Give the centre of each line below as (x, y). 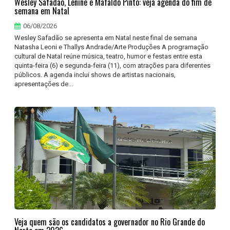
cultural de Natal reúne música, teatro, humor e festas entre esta (109, 56)
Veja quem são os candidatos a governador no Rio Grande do (110, 222)
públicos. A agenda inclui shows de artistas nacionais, (95, 75)
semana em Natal (42, 11)
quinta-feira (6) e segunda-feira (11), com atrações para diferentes (113, 65)
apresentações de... (44, 84)
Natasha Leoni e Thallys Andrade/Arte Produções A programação (112, 47)
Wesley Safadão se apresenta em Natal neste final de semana (106, 38)
